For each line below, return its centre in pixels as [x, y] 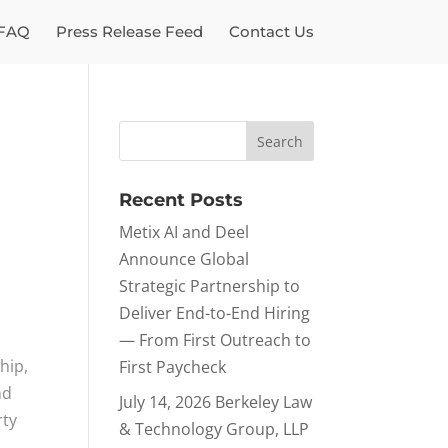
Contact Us [271, 31]
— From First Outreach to [215, 340]
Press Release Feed [129, 31]
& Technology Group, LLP [214, 429]
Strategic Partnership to [210, 286]
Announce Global [184, 259]
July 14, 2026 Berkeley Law [216, 402]
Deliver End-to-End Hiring [215, 313]
